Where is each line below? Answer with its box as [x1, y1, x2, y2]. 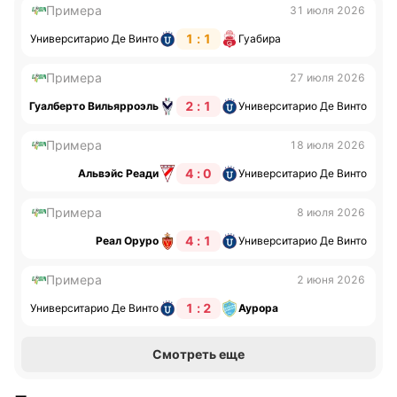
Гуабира [238, 32, 281, 45]
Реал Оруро [96, 234, 159, 247]
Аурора [238, 301, 278, 315]
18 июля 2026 [290, 138, 365, 152]
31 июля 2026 [290, 4, 365, 17]
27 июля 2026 [290, 71, 365, 84]
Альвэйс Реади [78, 167, 159, 180]
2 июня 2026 [297, 273, 365, 286]
